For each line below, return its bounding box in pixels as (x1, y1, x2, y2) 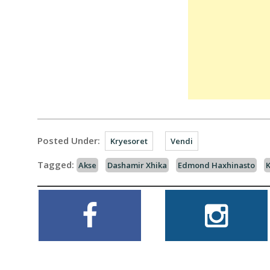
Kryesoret (110, 136, 148, 146)
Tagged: (37, 159, 74, 171)
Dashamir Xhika (107, 160, 167, 171)
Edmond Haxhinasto (178, 160, 255, 171)
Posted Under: (37, 134, 100, 146)
